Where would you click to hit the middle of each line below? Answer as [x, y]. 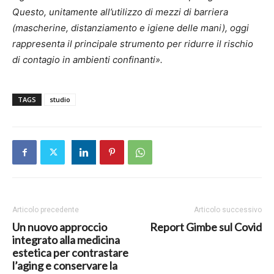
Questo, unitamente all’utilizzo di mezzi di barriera [120, 12]
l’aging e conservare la [65, 266]
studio [60, 100]
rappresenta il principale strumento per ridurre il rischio [133, 44]
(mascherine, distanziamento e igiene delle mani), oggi [131, 28]
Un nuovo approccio [60, 227]
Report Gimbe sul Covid [206, 227]
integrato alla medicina [66, 240]
